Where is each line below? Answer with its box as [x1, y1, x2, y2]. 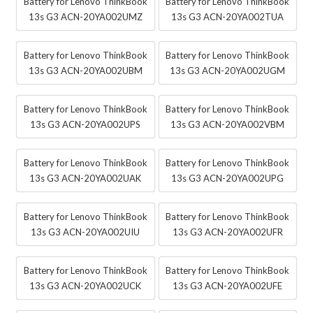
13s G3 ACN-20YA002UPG [171, 173, 284, 184]
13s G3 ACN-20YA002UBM [28, 65, 143, 77]
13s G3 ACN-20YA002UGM [170, 65, 286, 77]
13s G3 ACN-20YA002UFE [173, 280, 283, 292]
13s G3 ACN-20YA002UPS [30, 119, 141, 131]
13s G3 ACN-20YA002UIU [31, 226, 140, 238]
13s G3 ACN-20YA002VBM [170, 119, 285, 131]
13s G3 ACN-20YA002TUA [171, 11, 284, 23]
